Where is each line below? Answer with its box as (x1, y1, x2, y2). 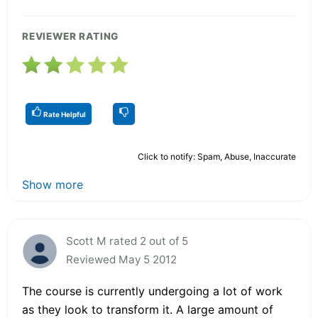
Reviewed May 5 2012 (66, 252, 177, 266)
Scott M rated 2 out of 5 (66, 234, 188, 248)
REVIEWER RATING (22, 30, 119, 42)
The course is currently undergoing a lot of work (22, 283, 283, 298)
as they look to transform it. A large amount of (22, 302, 273, 317)
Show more (22, 177, 83, 192)
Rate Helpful (42, 109, 86, 119)
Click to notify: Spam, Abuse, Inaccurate (138, 150, 296, 162)
